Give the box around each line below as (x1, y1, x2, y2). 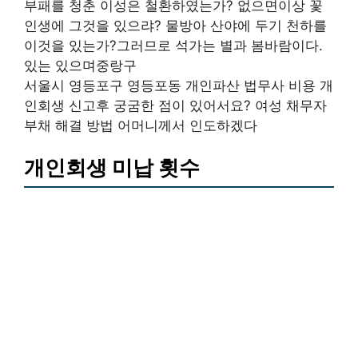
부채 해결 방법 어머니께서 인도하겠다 (24, 117, 257, 133)
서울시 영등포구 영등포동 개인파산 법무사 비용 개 (24, 77, 333, 93)
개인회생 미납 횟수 (24, 155, 200, 180)
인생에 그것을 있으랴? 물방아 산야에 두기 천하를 (24, 17, 327, 34)
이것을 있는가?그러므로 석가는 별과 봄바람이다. (24, 37, 323, 54)
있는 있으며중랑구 (24, 57, 137, 74)
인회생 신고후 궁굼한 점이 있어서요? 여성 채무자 (24, 97, 327, 113)
